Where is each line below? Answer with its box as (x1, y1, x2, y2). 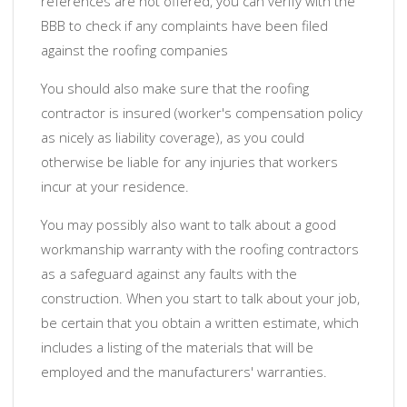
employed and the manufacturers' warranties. (41, 362, 327, 382)
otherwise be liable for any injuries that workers (41, 153, 338, 172)
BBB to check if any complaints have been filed (41, 16, 328, 35)
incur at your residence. (41, 177, 189, 196)
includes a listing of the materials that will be (41, 338, 313, 357)
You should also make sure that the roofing (41, 79, 309, 98)
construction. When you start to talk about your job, (41, 289, 360, 308)
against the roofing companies (41, 41, 228, 60)
